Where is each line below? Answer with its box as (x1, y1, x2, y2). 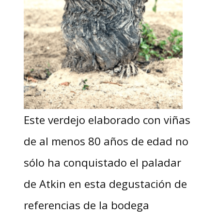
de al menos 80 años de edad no (23, 134, 188, 149)
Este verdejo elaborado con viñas (23, 112, 190, 127)
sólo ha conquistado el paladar (23, 155, 181, 170)
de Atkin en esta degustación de (23, 176, 187, 191)
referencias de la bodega (23, 198, 149, 213)
